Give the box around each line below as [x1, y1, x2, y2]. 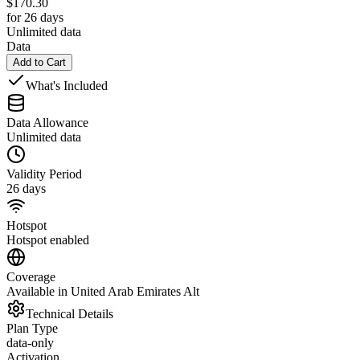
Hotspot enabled [6, 232, 89, 247]
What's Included [26, 78, 108, 92]
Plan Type [6, 321, 58, 335]
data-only [6, 335, 54, 350]
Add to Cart [13, 55, 66, 68]
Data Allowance [6, 115, 88, 129]
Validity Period [6, 166, 82, 181]
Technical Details [26, 306, 113, 321]
